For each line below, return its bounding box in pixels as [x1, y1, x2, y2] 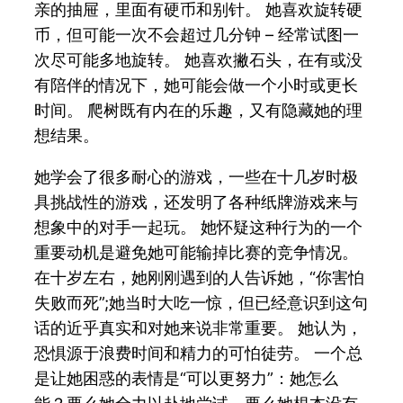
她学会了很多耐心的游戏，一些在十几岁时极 [34, 166, 359, 186]
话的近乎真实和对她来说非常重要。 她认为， [34, 318, 363, 337]
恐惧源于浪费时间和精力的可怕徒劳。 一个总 [34, 343, 363, 363]
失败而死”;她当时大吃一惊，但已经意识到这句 [34, 292, 369, 312]
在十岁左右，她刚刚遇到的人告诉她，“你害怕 [34, 267, 365, 287]
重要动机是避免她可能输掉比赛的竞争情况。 [34, 242, 359, 262]
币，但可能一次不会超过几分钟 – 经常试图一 [34, 24, 360, 44]
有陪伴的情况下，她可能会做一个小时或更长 [34, 75, 359, 94]
